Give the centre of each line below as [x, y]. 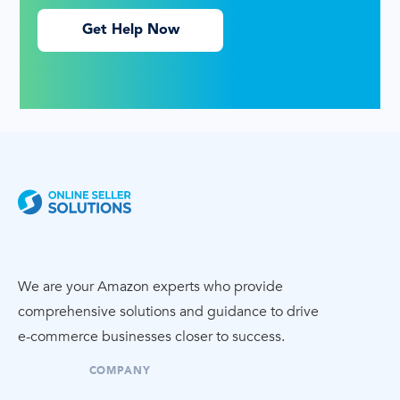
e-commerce [58, 337]
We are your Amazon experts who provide [150, 287]
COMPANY [120, 371]
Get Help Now [130, 30]
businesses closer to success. [192, 337]
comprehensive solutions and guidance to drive [168, 312]
